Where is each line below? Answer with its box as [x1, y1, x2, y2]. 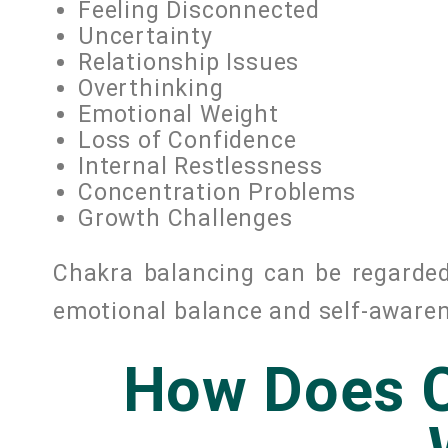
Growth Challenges [78, 205, 293, 233]
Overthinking [78, 75, 224, 103]
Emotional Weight [78, 101, 279, 129]
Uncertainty [78, 23, 213, 51]
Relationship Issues [78, 49, 300, 77]
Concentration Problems [78, 179, 356, 207]
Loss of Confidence [78, 127, 297, 155]
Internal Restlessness [78, 153, 323, 181]
